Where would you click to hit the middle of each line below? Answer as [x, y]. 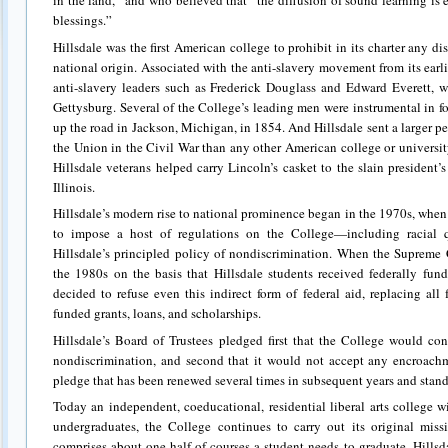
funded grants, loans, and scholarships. [157, 313]
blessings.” [82, 20]
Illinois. [74, 186]
